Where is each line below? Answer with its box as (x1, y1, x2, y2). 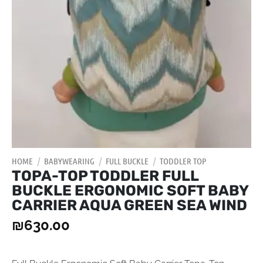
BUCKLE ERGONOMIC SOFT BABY (12, 182, 248, 199)
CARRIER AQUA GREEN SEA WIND (12, 197, 247, 214)
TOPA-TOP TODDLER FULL (12, 167, 198, 184)
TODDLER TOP (160, 156, 206, 166)
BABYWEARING (44, 156, 95, 166)
